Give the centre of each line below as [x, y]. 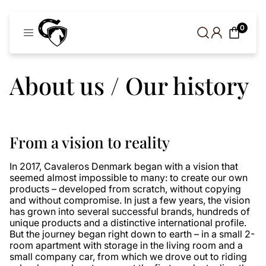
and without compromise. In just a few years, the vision [130, 200]
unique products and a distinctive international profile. [128, 223]
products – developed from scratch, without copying [125, 189]
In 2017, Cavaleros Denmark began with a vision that [124, 166]
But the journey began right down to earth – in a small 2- [132, 234]
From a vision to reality [90, 142]
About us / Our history [129, 85]
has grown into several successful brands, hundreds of [130, 211]
